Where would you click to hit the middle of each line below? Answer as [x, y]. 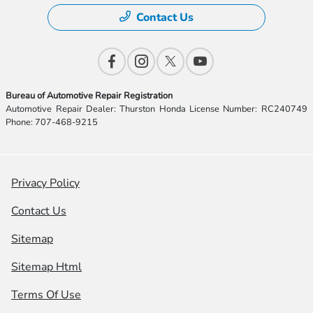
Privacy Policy [45, 183]
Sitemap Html [46, 267]
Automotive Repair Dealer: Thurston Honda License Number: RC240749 [156, 109]
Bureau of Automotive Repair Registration [89, 96]
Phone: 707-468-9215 [52, 123]
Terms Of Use [46, 295]
